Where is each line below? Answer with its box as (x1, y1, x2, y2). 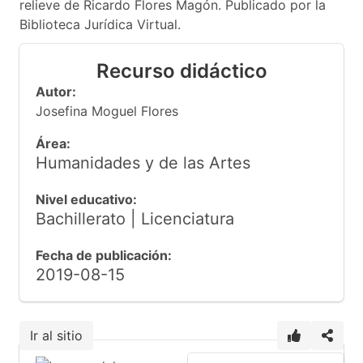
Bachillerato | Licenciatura (36, 209, 234, 228)
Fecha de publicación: (36, 247, 172, 263)
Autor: (36, 83, 76, 100)
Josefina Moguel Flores (36, 103, 178, 119)
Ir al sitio (30, 327, 83, 344)
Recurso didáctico (96, 59, 267, 83)
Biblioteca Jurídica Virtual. (19, 16, 181, 32)
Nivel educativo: (36, 191, 137, 207)
